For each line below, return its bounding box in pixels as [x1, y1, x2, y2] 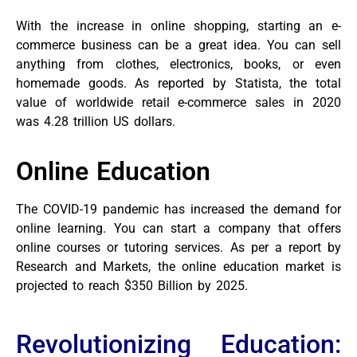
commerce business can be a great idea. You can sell [16, 37, 341, 53]
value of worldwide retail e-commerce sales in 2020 [16, 94, 341, 110]
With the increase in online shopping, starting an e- [16, 18, 341, 33]
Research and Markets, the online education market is [16, 258, 341, 274]
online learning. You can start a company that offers [16, 220, 341, 236]
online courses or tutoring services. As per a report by [16, 239, 341, 255]
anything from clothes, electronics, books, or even [16, 56, 341, 72]
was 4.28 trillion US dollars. [16, 113, 180, 129]
